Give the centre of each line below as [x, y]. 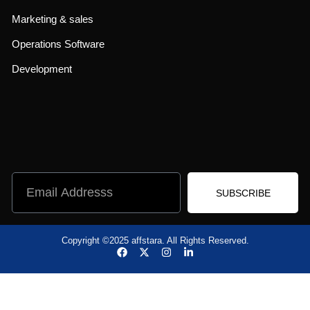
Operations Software [58, 44]
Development [42, 69]
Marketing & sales [53, 19]
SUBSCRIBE [243, 193]
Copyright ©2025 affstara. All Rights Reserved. [155, 241]
